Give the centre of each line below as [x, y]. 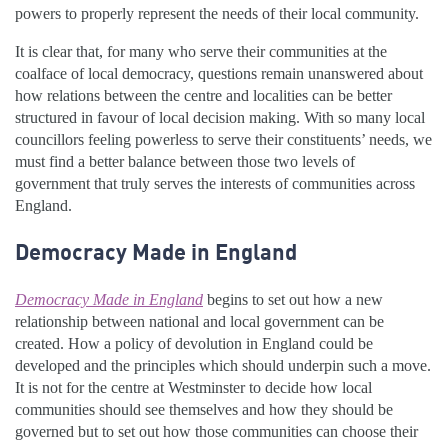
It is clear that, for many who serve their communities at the [201, 52]
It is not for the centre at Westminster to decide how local [193, 387]
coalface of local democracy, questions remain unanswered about [219, 74]
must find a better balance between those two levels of [185, 162]
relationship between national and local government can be [199, 321]
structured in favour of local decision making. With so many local [220, 118]
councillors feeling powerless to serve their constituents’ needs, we [223, 140]
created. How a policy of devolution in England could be [194, 343]
